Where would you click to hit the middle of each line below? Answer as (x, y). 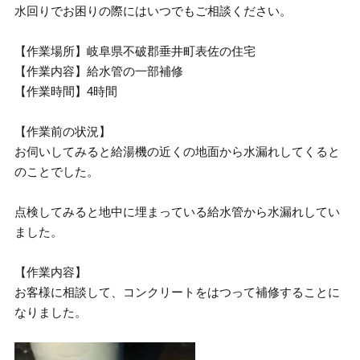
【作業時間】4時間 (66, 91)
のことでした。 (57, 172)
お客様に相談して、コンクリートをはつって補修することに (178, 292)
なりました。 (51, 312)
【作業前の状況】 (63, 131)
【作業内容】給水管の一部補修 (99, 71)
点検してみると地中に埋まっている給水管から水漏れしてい (178, 212)
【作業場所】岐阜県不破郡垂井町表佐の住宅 (135, 51)
